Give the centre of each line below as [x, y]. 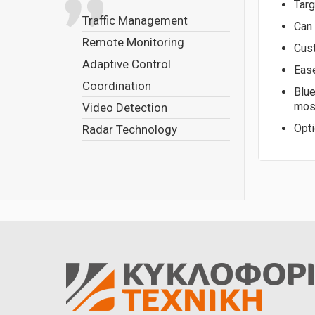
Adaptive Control [127, 64]
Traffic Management [135, 20]
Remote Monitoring [133, 42]
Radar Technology [130, 129]
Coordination [117, 86]
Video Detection [125, 108]
